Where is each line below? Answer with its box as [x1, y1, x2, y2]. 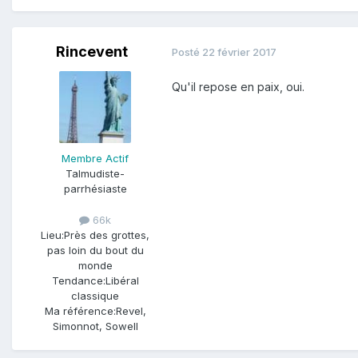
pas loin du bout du [46, 243, 144, 257]
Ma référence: [44, 304, 116, 317]
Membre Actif [62, 151, 129, 165]
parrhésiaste [63, 181, 127, 195]
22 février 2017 [202, 46, 276, 59]
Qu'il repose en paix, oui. [172, 79, 304, 93]
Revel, [115, 304, 146, 317]
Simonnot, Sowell [52, 319, 138, 332]
